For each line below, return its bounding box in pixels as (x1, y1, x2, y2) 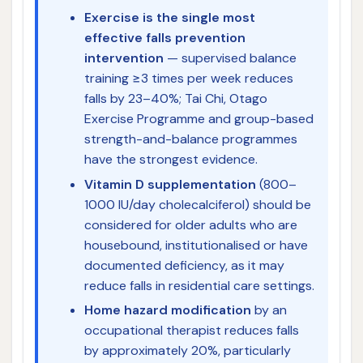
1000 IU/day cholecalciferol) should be (83, 195, 311, 213)
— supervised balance (163, 49, 297, 67)
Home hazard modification (83, 301, 251, 319)
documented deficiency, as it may (83, 256, 284, 274)
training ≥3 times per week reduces (83, 70, 293, 88)
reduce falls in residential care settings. (83, 276, 314, 294)
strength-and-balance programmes (83, 130, 297, 148)
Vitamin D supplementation (83, 175, 256, 193)
